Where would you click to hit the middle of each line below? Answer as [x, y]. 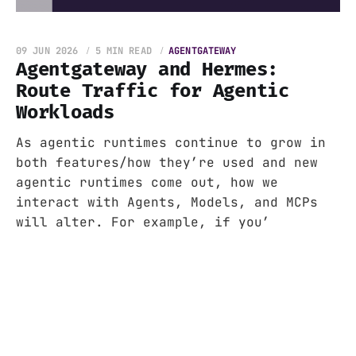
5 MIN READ [123, 51]
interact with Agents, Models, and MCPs [167, 202]
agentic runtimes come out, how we [147, 182]
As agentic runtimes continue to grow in [171, 143]
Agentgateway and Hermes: [147, 69]
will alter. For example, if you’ [143, 222]
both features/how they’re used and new [167, 163]
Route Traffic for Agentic [153, 91]
